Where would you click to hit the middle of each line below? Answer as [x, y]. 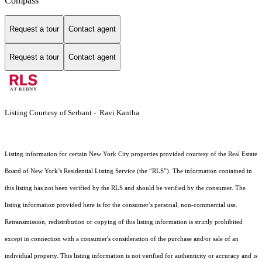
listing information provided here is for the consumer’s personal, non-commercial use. [121, 205]
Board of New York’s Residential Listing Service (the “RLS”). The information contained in [128, 171]
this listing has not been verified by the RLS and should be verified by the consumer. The [125, 188]
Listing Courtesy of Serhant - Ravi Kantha [72, 113]
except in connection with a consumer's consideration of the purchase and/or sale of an [122, 239]
